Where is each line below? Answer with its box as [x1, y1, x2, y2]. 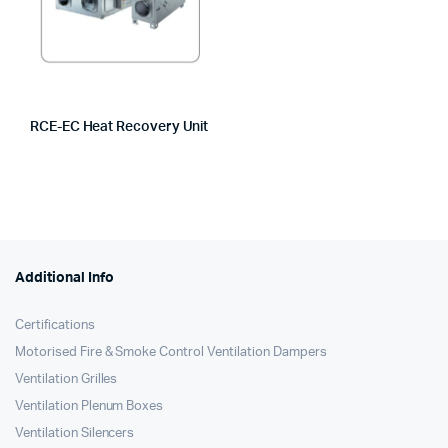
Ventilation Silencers [15, 427, 135, 440]
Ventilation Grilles [15, 373, 118, 386]
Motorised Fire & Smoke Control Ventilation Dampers [15, 346, 327, 359]
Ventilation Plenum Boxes [15, 400, 164, 413]
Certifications [15, 319, 95, 332]
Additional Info [15, 271, 114, 285]
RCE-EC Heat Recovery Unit [30, 120, 209, 134]
